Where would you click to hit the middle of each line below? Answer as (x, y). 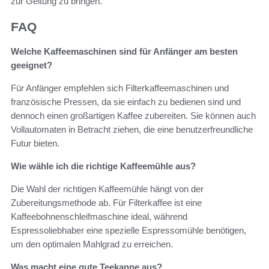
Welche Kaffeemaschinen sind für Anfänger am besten (124, 51)
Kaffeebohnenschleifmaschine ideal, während (99, 216)
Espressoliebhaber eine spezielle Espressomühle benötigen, (128, 230)
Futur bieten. (35, 143)
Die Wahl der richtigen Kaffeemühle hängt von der (107, 189)
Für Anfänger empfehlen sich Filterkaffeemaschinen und (120, 88)
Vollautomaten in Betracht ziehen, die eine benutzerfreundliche (132, 129)
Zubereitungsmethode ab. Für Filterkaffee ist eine (106, 202)
